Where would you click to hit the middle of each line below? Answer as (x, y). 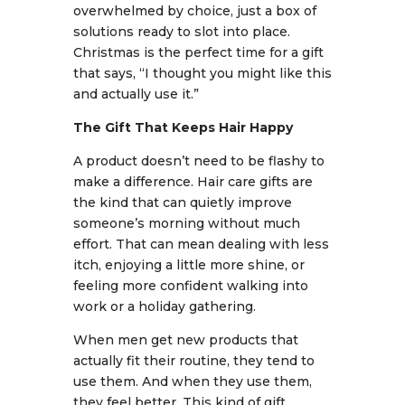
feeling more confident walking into (190, 286)
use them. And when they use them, (192, 381)
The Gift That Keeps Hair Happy (183, 127)
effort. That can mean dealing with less (201, 244)
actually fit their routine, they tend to (193, 361)
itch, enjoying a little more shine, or (188, 265)
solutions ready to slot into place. (181, 32)
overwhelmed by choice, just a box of (194, 11)
